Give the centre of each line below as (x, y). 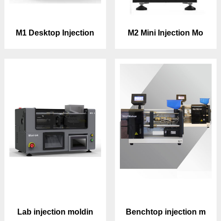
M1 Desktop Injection (55, 33)
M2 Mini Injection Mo (166, 33)
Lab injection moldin (55, 212)
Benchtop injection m (166, 212)
